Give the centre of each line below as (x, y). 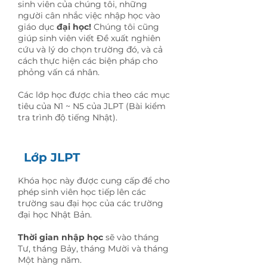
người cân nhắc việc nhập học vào (89, 15)
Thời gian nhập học (60, 237)
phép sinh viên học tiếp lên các (82, 192)
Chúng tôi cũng (125, 27)
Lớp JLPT (52, 157)
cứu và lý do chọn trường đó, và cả (90, 49)
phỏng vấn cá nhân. (59, 72)
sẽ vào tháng (131, 237)
